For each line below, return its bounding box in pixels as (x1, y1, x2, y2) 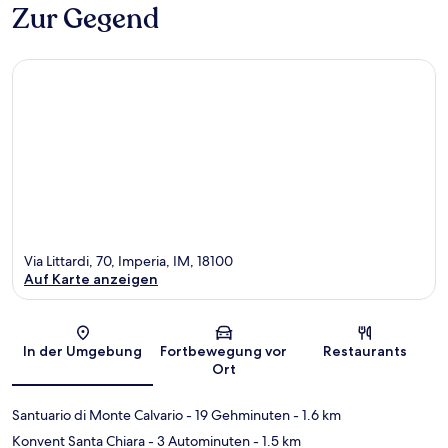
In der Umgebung (23, 342, 143, 361)
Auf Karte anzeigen (24, 270, 158, 289)
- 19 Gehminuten (183, 406, 290, 425)
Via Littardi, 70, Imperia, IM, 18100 (24, 252, 233, 271)
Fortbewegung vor (160, 342, 288, 361)
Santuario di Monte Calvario (12, 406, 183, 425)
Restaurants (323, 342, 408, 361)
